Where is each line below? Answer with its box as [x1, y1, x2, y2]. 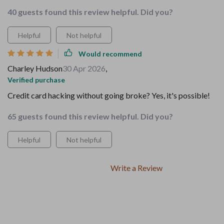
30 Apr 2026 [62, 63, 105, 73]
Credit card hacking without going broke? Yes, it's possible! [7, 90, 210, 100]
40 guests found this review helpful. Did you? [7, 7, 173, 16]
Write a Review [110, 163, 162, 172]
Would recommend [78, 49, 142, 58]
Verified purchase [7, 75, 65, 84]
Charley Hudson [7, 63, 62, 73]
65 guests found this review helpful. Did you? [7, 111, 173, 121]
